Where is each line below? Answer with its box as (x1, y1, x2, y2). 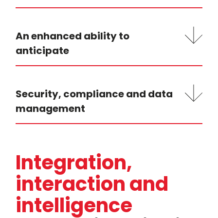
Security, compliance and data (16, 87, 173, 101)
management (16, 102, 85, 116)
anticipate (16, 44, 69, 58)
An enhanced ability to (16, 29, 129, 43)
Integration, (16, 149, 132, 177)
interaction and (16, 170, 168, 198)
